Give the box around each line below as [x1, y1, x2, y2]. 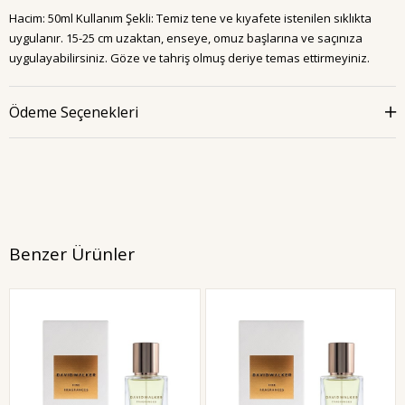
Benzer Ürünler [9, 242, 135, 266]
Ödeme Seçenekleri [9, 102, 138, 122]
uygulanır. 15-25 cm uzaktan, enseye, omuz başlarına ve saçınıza [9, 30, 363, 46]
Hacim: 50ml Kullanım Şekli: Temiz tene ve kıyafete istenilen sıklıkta [9, 10, 372, 26]
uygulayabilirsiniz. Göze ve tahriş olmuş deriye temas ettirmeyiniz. [9, 50, 370, 66]
